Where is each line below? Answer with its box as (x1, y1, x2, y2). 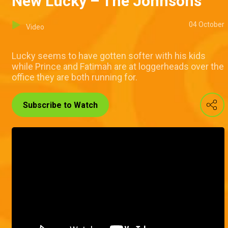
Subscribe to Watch (23, 100, 98, 110)
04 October (189, 20, 224, 29)
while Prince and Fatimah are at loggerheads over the (12, 61, 224, 72)
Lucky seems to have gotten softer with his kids (12, 50, 206, 62)
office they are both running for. (12, 72, 137, 83)
